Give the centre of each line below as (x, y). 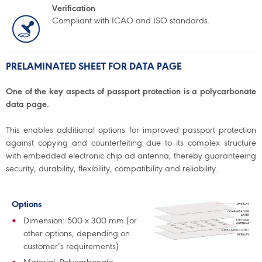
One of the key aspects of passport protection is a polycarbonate (131, 91)
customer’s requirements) (71, 246)
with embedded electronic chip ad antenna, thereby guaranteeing (131, 156)
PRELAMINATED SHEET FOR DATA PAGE (94, 67)
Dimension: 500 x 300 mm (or (80, 220)
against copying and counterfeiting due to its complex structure (131, 143)
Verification (74, 8)
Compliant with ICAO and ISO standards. (131, 20)
